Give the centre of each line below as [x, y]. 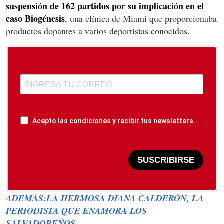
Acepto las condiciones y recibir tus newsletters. [114, 121]
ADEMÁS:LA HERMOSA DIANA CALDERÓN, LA [105, 198]
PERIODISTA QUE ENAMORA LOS [76, 211]
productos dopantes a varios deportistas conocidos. [98, 31]
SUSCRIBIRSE [166, 160]
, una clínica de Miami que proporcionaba [141, 19]
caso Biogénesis [35, 19]
